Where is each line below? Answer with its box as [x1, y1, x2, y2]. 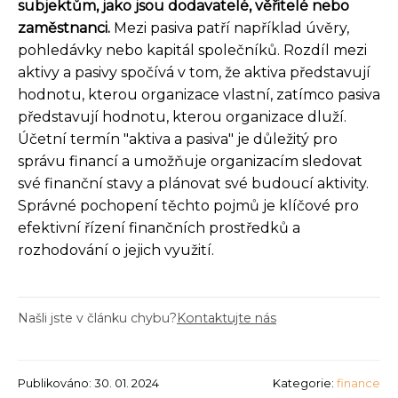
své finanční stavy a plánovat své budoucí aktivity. [18, 174, 369, 192]
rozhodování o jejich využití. [18, 241, 214, 259]
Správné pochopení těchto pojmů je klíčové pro [18, 196, 359, 214]
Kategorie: [273, 376, 337, 390]
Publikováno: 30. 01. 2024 [18, 376, 159, 390]
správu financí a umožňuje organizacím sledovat [18, 152, 362, 170]
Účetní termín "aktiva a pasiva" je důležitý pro [18, 130, 338, 147]
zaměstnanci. [18, 19, 110, 36]
